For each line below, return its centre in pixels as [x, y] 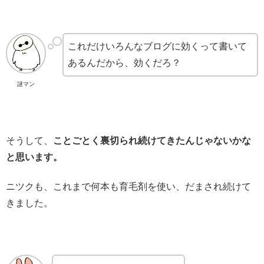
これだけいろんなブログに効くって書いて [158, 47]
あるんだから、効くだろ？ [125, 63]
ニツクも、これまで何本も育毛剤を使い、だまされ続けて [128, 187]
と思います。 [34, 157]
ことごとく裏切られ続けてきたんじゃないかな [152, 140]
